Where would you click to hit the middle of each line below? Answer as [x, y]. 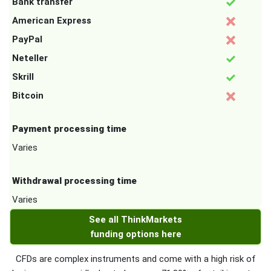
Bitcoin [28, 96]
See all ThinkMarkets [135, 220]
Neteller [30, 58]
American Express [52, 21]
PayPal [27, 40]
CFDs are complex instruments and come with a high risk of [135, 259]
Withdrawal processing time [74, 181]
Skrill [23, 77]
